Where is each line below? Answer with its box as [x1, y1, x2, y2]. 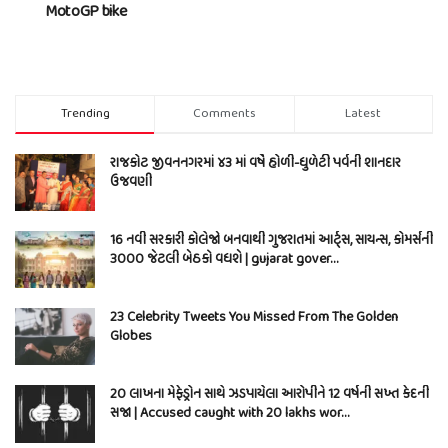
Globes [110, 325, 152, 349]
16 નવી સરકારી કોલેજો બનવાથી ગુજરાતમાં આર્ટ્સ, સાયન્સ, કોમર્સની [110, 228, 433, 252]
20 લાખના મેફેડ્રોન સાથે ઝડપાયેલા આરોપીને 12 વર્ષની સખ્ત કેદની [110, 383, 429, 407]
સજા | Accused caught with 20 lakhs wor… [110, 402, 349, 426]
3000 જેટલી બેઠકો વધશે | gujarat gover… [110, 247, 338, 271]
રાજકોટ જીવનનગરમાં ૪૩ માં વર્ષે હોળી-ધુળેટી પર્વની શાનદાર [110, 151, 401, 175]
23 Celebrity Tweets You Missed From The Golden [110, 306, 398, 330]
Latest [345, 102, 382, 124]
